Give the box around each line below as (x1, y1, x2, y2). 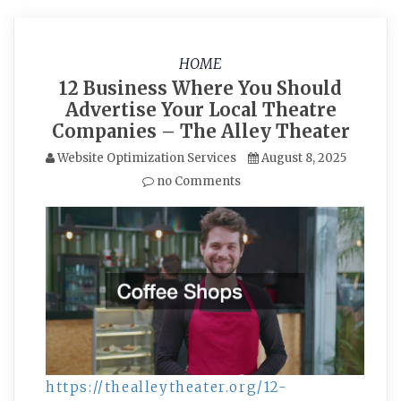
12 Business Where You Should (59, 77, 342, 99)
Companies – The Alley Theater (51, 120, 350, 142)
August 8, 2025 (261, 150, 346, 166)
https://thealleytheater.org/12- (46, 378, 288, 396)
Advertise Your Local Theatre (64, 98, 337, 121)
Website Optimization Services (57, 150, 236, 166)
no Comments (154, 174, 241, 189)
